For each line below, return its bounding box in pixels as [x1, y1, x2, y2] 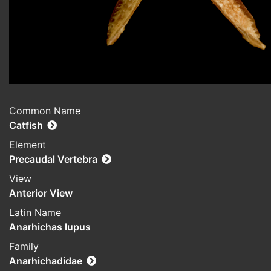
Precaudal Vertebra [9, 153, 97, 166]
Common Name [9, 105, 80, 117]
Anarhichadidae [9, 255, 82, 267]
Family [9, 240, 39, 253]
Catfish [9, 119, 43, 132]
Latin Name [9, 206, 61, 219]
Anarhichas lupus [9, 221, 91, 233]
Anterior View [9, 187, 73, 200]
